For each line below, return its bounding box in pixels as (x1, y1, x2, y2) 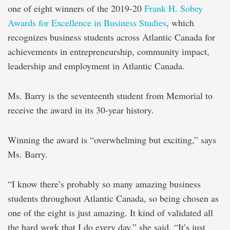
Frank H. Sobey (144, 2, 203, 14)
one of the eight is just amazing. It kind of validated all (8, 206, 213, 219)
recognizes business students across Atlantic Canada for (8, 31, 215, 43)
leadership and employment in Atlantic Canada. (8, 60, 185, 72)
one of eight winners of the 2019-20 (8, 2, 144, 14)
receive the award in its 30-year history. (8, 104, 154, 116)
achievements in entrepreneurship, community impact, (8, 45, 209, 57)
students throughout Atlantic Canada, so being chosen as (8, 192, 219, 204)
